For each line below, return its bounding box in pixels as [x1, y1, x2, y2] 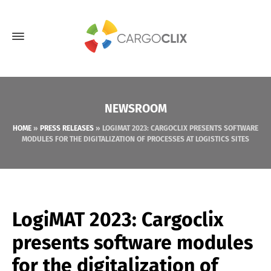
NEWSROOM [104, 102, 167, 116]
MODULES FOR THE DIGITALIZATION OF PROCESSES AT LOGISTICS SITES [22, 135, 249, 143]
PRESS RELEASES [40, 124, 94, 132]
